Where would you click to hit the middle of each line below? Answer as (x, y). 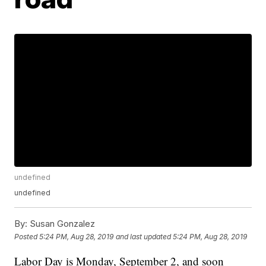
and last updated (144, 236)
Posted (27, 236)
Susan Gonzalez (61, 224)
